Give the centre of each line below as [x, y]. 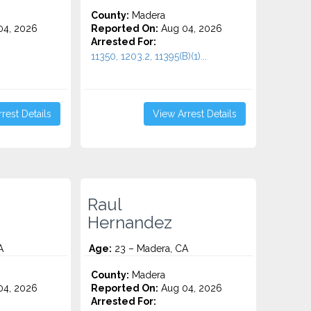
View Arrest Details [194, 114]
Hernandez [130, 223]
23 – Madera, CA [150, 249]
